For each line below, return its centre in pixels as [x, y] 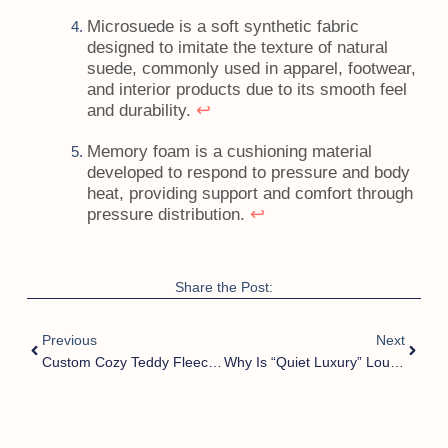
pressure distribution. [168, 215]
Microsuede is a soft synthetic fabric [222, 27]
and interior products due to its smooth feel [246, 90]
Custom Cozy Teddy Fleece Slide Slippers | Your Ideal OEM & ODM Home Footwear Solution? [214, 361]
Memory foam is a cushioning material [229, 152]
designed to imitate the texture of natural [237, 48]
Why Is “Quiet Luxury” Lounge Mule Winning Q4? [396, 361]
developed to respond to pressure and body [248, 173]
